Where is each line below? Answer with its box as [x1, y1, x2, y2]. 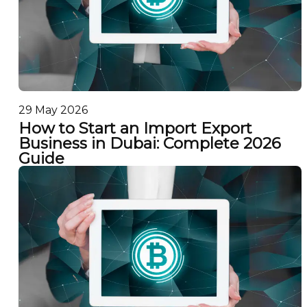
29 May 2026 [18, 103, 88, 117]
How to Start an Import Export [18, 119, 252, 138]
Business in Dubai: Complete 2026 [18, 134, 281, 153]
